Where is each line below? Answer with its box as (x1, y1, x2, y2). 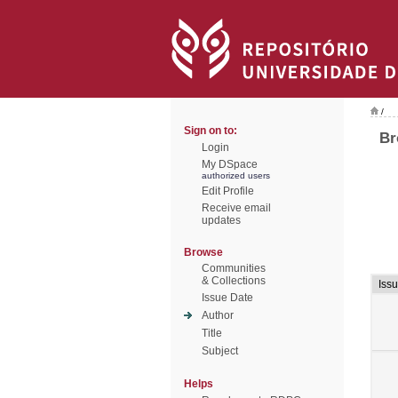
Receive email (202, 202, 271, 214)
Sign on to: (184, 124, 237, 137)
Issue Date (202, 291, 253, 304)
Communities (202, 262, 266, 275)
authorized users (202, 171, 270, 180)
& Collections (202, 275, 266, 287)
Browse (184, 246, 223, 259)
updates (202, 214, 241, 227)
